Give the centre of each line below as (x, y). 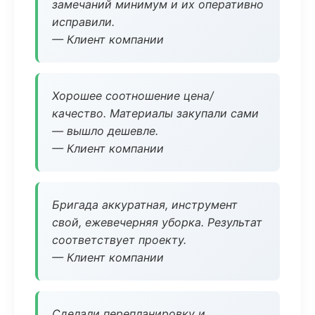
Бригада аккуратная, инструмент (145, 205)
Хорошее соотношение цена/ (133, 96)
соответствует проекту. (119, 240)
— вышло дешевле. (105, 131)
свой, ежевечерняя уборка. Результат (157, 222)
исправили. (83, 22)
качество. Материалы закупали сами (155, 113)
